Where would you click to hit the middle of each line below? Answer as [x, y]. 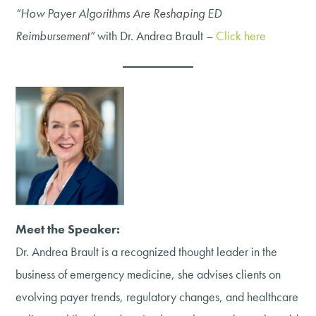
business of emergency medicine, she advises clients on [148, 274]
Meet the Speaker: [68, 229]
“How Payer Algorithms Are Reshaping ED [119, 13]
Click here [241, 35]
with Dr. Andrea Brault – [156, 35]
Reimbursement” [55, 35]
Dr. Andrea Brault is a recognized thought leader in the [147, 251]
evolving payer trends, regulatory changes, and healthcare [157, 296]
